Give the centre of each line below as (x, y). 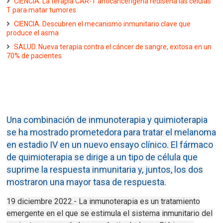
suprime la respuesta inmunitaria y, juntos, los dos (105, 170)
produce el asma (33, 33)
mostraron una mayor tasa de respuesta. (87, 182)
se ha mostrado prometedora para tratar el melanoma (111, 132)
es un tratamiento (169, 202)
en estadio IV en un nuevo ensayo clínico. (89, 145)
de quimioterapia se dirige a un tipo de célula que (102, 157)
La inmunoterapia (109, 202)
